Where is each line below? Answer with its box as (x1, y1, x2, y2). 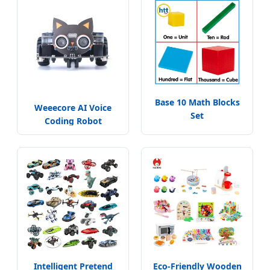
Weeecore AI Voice (34, 102, 111, 114)
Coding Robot (44, 115, 102, 127)
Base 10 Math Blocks (154, 96, 240, 108)
